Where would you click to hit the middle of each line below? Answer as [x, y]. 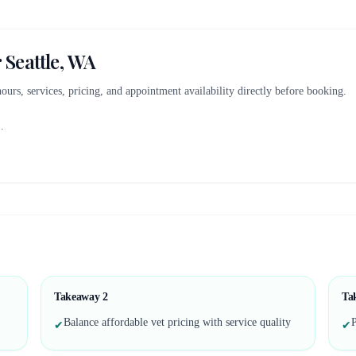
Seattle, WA [51, 61]
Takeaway [78, 297]
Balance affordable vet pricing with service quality [177, 322]
